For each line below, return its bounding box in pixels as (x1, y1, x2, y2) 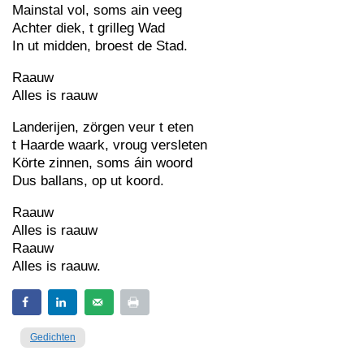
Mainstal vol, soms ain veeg (12, 2, 182, 18)
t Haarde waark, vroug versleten (12, 137, 207, 153)
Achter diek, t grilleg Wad (12, 20, 165, 36)
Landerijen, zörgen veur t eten (12, 119, 193, 135)
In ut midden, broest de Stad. (12, 38, 188, 54)
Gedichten (30, 331, 76, 343)
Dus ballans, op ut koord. (12, 173, 164, 188)
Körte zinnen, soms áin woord (12, 155, 193, 171)
